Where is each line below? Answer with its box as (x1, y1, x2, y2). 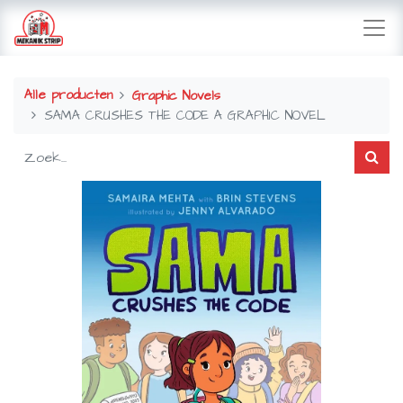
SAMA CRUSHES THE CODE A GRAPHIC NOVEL (44, 106, 327, 125)
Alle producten (24, 85, 112, 104)
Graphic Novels (132, 86, 221, 105)
